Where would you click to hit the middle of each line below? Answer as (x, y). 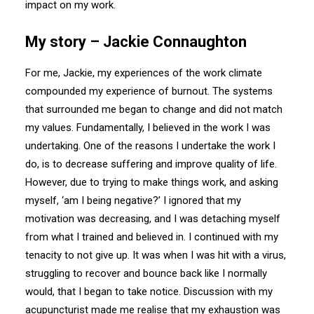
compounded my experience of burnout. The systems (149, 91)
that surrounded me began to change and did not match (154, 109)
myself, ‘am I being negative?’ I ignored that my (133, 200)
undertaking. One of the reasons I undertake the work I (150, 146)
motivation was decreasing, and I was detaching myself (153, 219)
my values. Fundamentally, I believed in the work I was (148, 128)
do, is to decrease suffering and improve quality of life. (151, 164)
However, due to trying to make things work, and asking (152, 182)
